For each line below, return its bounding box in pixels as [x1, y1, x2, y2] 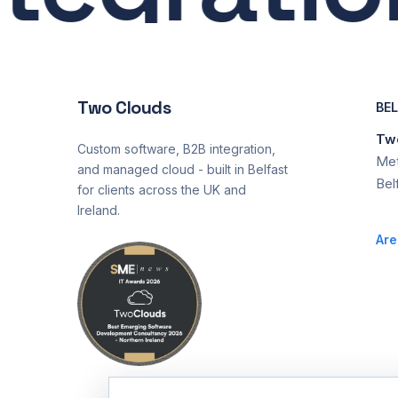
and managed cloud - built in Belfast [77, 161, 288, 177]
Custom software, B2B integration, [77, 140, 275, 156]
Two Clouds [77, 95, 171, 119]
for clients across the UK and [77, 181, 246, 197]
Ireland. [77, 202, 120, 218]
